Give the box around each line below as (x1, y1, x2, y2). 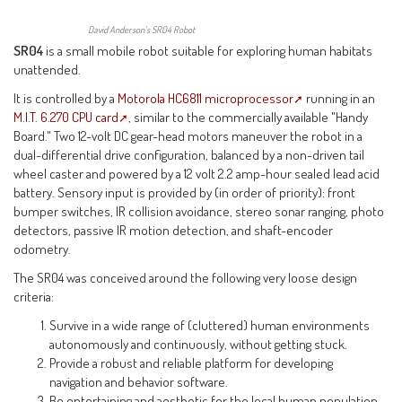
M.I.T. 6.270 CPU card (13, 107, 119, 126)
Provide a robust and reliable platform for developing (49, 353, 334, 371)
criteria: (13, 286, 55, 305)
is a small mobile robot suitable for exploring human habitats (43, 40, 373, 59)
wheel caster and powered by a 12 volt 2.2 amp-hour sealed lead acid (13, 163, 380, 182)
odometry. (13, 239, 72, 258)
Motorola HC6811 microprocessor (118, 88, 294, 107)
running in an (303, 88, 376, 107)
